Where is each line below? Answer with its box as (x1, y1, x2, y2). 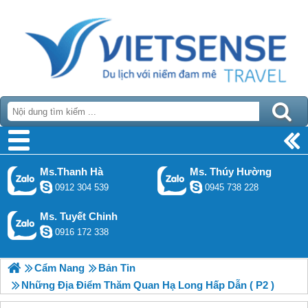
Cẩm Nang (34, 262, 85, 274)
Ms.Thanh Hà (40, 166, 103, 177)
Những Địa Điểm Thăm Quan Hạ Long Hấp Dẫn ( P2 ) (21, 279, 274, 291)
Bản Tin (98, 262, 135, 274)
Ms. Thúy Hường (190, 166, 272, 177)
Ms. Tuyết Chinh (40, 210, 118, 222)
